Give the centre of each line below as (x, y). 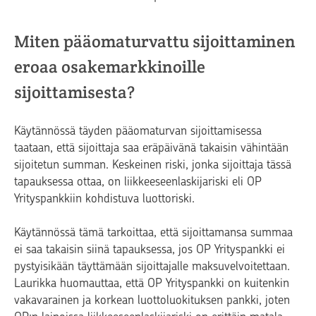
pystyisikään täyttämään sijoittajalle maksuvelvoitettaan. (152, 266)
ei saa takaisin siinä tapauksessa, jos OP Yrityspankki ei (150, 249)
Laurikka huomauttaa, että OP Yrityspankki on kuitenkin (152, 282)
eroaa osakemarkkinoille (110, 66)
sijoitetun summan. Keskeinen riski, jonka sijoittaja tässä (153, 164)
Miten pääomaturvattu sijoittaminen (155, 41)
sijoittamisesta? (74, 92)
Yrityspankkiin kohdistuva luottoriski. (104, 198)
